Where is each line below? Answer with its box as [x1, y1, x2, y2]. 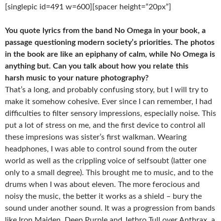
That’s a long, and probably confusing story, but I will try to [5, 86, 208, 94]
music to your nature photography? [26, 74, 148, 82]
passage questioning [5, 38, 77, 46]
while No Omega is [149, 50, 215, 58]
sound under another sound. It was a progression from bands [5, 204, 215, 212]
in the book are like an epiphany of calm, [5, 50, 149, 58]
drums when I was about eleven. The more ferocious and [5, 181, 200, 188]
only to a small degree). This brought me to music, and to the [5, 169, 213, 177]
